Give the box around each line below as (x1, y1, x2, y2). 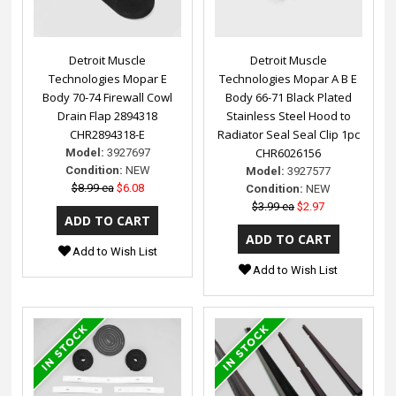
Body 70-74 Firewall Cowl (42, 89, 173, 106)
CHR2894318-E (70, 126, 146, 143)
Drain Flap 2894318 (57, 108, 158, 125)
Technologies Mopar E (48, 71, 167, 88)
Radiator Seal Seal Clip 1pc (217, 126, 360, 143)
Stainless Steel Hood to (225, 108, 351, 125)
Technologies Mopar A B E (219, 71, 358, 88)
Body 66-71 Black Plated (225, 89, 352, 106)
